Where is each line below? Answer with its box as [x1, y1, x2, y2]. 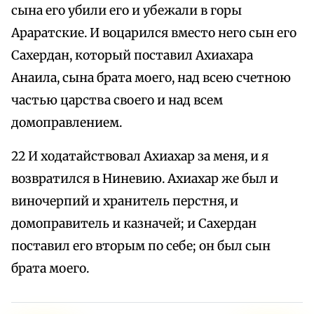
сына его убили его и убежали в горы [11, 3, 242, 19]
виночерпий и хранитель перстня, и [11, 193, 238, 210]
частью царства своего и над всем [11, 93, 223, 109]
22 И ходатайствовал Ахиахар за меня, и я [11, 149, 268, 165]
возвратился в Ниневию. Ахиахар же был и [11, 171, 278, 187]
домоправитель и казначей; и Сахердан [11, 216, 257, 232]
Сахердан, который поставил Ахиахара [11, 48, 253, 64]
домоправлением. [11, 115, 122, 131]
